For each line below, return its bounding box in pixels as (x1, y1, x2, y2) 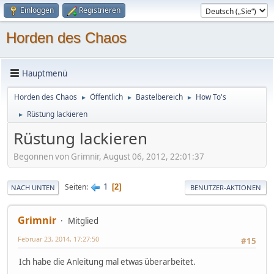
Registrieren (79, 5, 120, 15)
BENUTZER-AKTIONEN (190, 182, 261, 192)
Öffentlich (90, 92, 123, 102)
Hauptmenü (22, 67, 67, 79)
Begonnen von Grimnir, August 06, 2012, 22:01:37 (13, 150, 204, 162)
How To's (196, 92, 226, 102)
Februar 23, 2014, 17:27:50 (18, 234, 99, 243)
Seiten (65, 182, 86, 193)
